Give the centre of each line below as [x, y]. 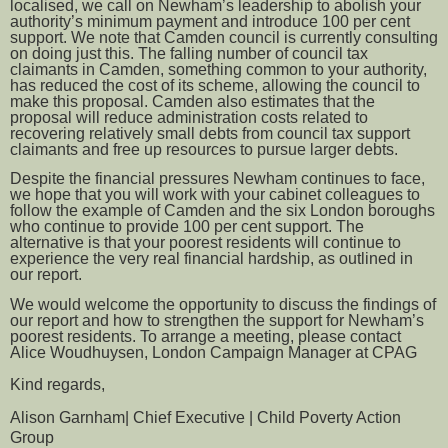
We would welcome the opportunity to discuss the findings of [223, 304]
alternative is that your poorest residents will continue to [205, 243]
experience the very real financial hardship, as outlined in [211, 259]
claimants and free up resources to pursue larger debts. [204, 150]
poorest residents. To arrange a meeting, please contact [205, 336]
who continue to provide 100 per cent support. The [187, 227]
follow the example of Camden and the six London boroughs [222, 211]
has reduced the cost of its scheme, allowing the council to [215, 86]
